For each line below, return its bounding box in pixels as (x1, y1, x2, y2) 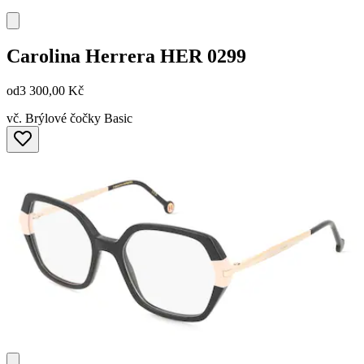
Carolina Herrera (6, 45, 155, 67)
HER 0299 (160, 45, 246, 67)
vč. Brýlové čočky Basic (6, 110, 132, 125)
